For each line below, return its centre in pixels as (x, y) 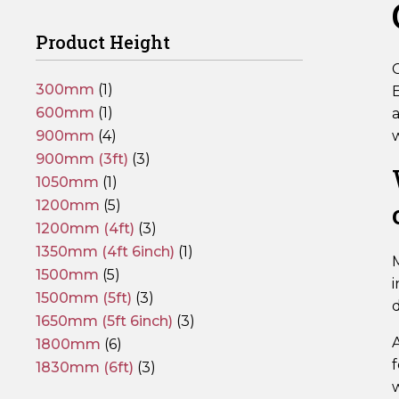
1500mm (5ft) (84, 298)
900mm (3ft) (82, 159)
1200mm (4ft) (85, 228)
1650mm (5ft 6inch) (104, 321)
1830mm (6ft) (85, 367)
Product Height (103, 42)
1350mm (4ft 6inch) (105, 252)
